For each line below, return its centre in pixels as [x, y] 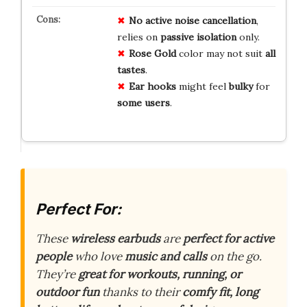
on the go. [234, 257]
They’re [57, 274]
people [54, 257]
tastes [131, 70]
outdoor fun [67, 292]
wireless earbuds [115, 239]
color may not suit [220, 53]
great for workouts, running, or [160, 274]
